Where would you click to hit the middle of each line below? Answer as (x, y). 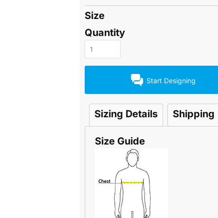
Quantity (105, 33)
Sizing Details (126, 114)
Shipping (194, 114)
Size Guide (120, 141)
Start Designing (171, 80)
